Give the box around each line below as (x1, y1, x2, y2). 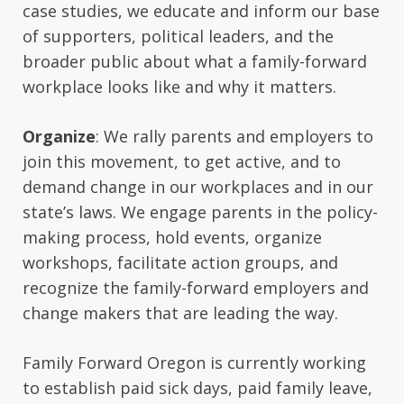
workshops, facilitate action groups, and (23, 252, 338, 273)
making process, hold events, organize (23, 226, 322, 248)
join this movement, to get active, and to (23, 151, 341, 172)
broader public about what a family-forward (23, 50, 367, 72)
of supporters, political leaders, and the (23, 25, 334, 47)
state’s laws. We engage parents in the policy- (23, 201, 378, 223)
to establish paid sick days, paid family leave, (23, 377, 372, 399)
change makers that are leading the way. (23, 302, 338, 324)
